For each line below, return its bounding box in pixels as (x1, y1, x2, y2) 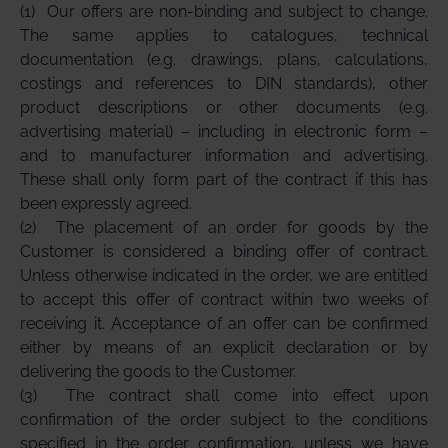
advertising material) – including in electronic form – (20, 122, 428, 141)
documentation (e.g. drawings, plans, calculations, (20, 50, 428, 69)
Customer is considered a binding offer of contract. (20, 242, 428, 261)
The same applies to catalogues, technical (20, 26, 428, 45)
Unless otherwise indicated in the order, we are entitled (20, 266, 428, 285)
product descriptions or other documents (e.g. (20, 98, 428, 117)
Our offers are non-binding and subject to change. (47, 2, 428, 21)
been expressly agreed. (20, 194, 192, 213)
